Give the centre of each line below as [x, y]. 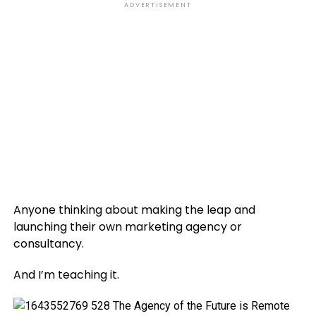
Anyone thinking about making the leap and [134, 210]
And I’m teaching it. [66, 275]
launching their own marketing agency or [127, 227]
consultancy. [48, 244]
